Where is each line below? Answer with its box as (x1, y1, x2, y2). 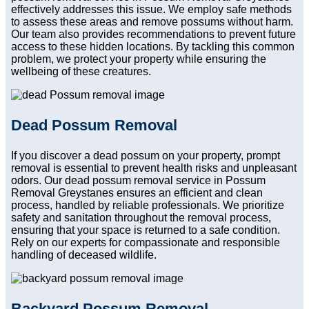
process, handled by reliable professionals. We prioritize (11, 199, 284, 212)
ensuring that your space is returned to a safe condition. (11, 224, 280, 237)
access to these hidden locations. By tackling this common (11, 41, 295, 53)
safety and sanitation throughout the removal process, (11, 212, 271, 224)
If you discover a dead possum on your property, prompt (11, 150, 280, 162)
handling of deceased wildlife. (11, 249, 157, 261)
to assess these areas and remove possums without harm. (11, 16, 293, 28)
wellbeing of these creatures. (11, 66, 151, 78)
